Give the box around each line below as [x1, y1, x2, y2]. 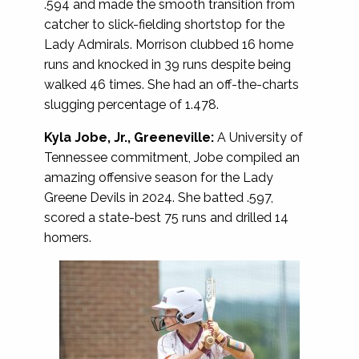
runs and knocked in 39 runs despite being [44, 56, 291, 72]
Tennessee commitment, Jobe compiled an [44, 149, 300, 165]
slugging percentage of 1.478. [44, 96, 219, 112]
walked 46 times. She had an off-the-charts [44, 76, 299, 92]
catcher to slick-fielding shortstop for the [44, 16, 284, 32]
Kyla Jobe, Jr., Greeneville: [44, 129, 214, 145]
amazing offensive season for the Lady [44, 169, 273, 185]
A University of [214, 129, 303, 145]
